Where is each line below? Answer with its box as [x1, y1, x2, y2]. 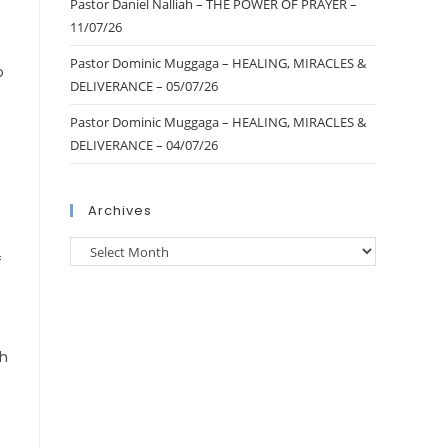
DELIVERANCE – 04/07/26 [70, 136, 218, 154]
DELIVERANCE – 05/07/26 [70, 77, 218, 95]
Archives [88, 201, 152, 220]
